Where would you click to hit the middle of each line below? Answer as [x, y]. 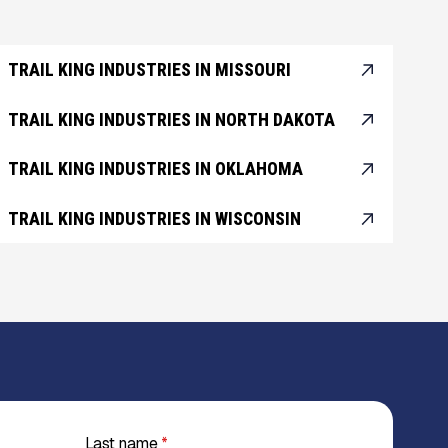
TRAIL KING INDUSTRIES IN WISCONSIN [154, 218]
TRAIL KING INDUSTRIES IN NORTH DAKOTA [171, 119]
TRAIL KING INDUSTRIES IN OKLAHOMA [155, 169]
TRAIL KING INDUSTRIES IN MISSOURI [149, 70]
